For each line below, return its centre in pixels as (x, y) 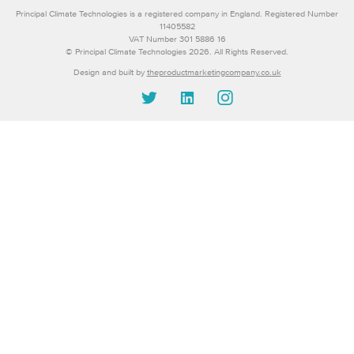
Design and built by (110, 72)
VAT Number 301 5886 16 (177, 39)
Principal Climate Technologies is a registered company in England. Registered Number (177, 14)
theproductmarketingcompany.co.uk (214, 72)
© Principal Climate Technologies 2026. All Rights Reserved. (177, 52)
